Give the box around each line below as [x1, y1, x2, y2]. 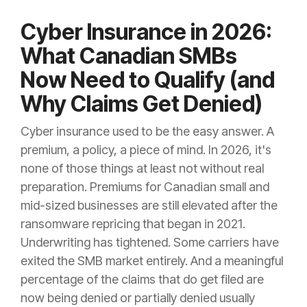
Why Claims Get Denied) [21, 90, 262, 118]
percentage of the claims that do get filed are [21, 272, 264, 287]
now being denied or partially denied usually [21, 291, 255, 306]
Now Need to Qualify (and [21, 66, 275, 94]
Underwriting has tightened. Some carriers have [21, 235, 279, 250]
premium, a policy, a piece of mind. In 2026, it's [21, 143, 271, 158]
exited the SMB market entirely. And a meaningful [21, 254, 283, 269]
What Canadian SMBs [21, 42, 237, 70]
